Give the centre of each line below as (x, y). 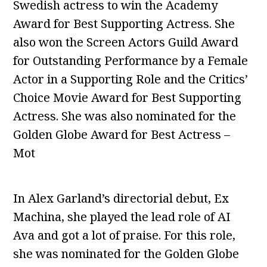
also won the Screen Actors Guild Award (126, 42)
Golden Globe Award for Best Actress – (122, 135)
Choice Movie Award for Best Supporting (128, 98)
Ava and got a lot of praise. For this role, (125, 235)
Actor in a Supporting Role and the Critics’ (131, 79)
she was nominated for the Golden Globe (126, 254)
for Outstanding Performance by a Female (131, 61)
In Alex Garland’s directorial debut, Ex (121, 198)
